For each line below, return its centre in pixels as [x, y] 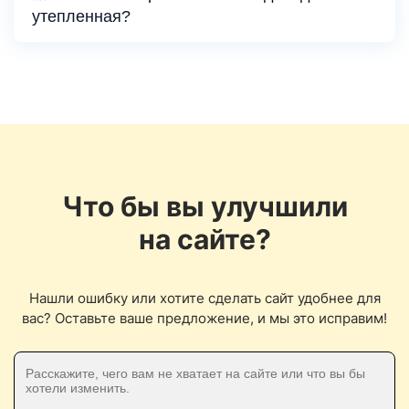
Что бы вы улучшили [204, 206]
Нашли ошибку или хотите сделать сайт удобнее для [204, 298]
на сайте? [204, 239]
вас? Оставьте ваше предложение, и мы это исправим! [204, 318]
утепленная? [81, 16]
